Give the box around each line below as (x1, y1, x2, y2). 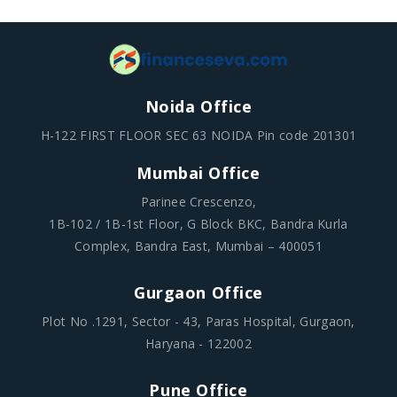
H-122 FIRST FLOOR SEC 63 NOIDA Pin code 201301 (40, 127, 357, 144)
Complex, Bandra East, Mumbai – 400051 (74, 237, 323, 255)
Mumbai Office (136, 162, 261, 184)
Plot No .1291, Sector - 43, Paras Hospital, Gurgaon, (42, 313, 355, 331)
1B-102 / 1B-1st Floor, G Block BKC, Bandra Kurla (49, 215, 348, 233)
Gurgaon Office (134, 282, 263, 304)
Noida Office (144, 96, 253, 118)
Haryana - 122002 (145, 335, 252, 353)
